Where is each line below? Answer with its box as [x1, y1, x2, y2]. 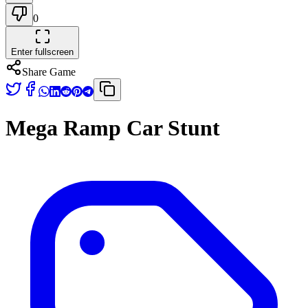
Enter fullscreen [11, 47, 74, 57]
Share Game [22, 66, 76, 78]
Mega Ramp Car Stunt [5, 115, 220, 141]
